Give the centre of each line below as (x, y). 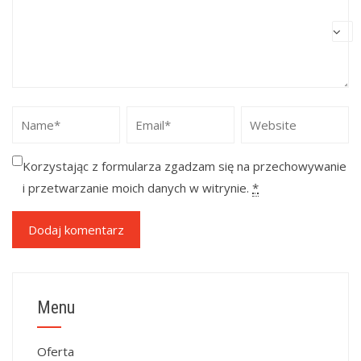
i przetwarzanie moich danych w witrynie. (137, 188)
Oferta (56, 351)
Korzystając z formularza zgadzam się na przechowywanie (185, 166)
